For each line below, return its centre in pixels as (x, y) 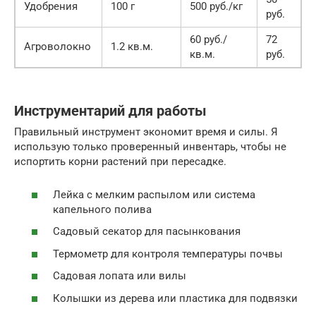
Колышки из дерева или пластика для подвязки (175, 298)
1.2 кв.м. (132, 47)
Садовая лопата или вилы (120, 276)
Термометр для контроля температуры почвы (168, 254)
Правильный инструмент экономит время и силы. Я (146, 132)
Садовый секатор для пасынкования (147, 232)
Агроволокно (57, 47)
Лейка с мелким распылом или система (154, 194)
